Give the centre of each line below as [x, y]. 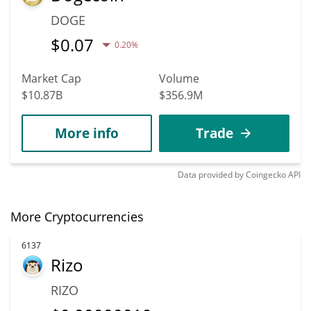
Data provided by [211, 174]
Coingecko [266, 174]
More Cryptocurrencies [77, 216]
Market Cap [51, 78]
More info [87, 133]
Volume [179, 78]
